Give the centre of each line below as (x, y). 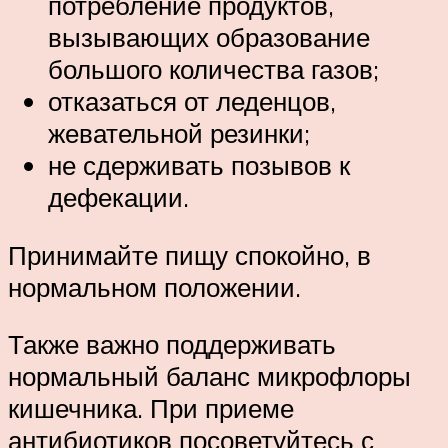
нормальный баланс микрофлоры (209, 376)
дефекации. (118, 197)
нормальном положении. (154, 286)
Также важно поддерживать (172, 344)
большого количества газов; (213, 69)
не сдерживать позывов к (199, 165)
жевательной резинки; (179, 133)
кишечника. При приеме (151, 408)
